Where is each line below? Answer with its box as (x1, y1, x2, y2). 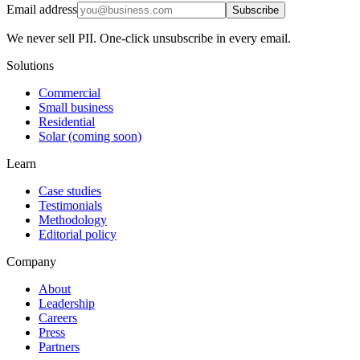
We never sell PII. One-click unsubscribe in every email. (6, 31, 291, 45)
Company (6, 254, 56, 268)
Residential (39, 114, 95, 129)
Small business (39, 100, 113, 114)
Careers (39, 310, 77, 325)
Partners (39, 339, 80, 354)
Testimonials (39, 198, 102, 212)
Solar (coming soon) (39, 129, 141, 143)
